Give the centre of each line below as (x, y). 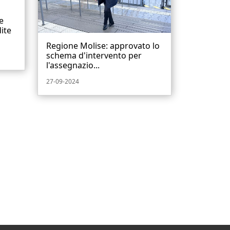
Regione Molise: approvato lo (103, 46)
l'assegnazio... (73, 65)
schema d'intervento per (94, 56)
